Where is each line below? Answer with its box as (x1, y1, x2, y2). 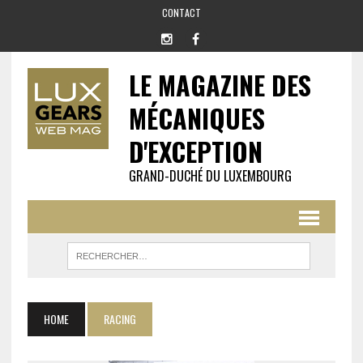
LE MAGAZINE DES (128, 66, 311, 104)
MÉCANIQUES (128, 99, 265, 137)
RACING (103, 310, 136, 327)
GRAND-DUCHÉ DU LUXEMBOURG (128, 166, 292, 186)
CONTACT (161, 6, 201, 19)
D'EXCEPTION (128, 132, 263, 170)
